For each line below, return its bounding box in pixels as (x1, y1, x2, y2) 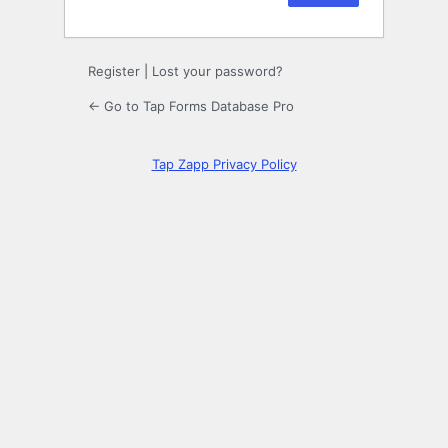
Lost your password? (152, 63, 283, 80)
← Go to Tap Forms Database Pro (88, 98, 294, 115)
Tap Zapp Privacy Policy (151, 156, 297, 173)
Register (88, 63, 140, 80)
